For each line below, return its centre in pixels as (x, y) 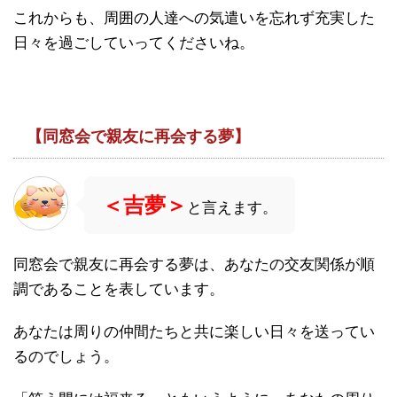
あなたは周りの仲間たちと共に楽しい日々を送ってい (194, 331)
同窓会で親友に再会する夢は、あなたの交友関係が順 (194, 264)
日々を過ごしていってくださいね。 (134, 43)
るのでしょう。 (66, 356)
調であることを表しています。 (119, 289)
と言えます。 (232, 207)
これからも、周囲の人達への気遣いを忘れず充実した (194, 18)
